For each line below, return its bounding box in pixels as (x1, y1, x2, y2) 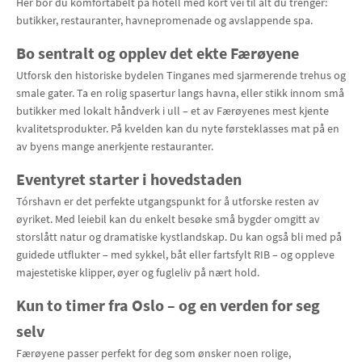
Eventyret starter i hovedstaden (16, 169, 242, 189)
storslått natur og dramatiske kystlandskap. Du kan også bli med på (16, 229, 342, 244)
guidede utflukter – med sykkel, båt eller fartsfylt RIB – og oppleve (16, 247, 335, 262)
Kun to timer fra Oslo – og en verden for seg (16, 295, 320, 315)
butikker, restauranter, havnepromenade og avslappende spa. (16, 13, 313, 27)
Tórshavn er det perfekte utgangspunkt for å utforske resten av (16, 194, 319, 208)
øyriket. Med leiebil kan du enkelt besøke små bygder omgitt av (16, 212, 320, 226)
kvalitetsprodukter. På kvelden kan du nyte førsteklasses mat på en (16, 121, 339, 136)
